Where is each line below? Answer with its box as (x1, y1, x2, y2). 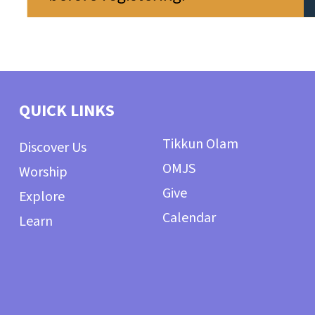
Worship (18, 162, 67, 182)
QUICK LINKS (18, 98, 115, 123)
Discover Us (18, 137, 86, 157)
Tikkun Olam (162, 134, 238, 154)
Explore (18, 186, 65, 207)
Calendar (162, 207, 216, 228)
